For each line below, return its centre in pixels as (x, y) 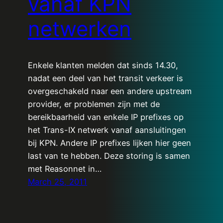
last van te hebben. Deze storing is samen (109, 156)
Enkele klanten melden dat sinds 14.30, (103, 65)
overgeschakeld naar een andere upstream (110, 91)
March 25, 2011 (57, 181)
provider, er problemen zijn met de (94, 104)
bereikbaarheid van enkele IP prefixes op (106, 117)
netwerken (80, 28)
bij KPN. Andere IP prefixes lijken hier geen (110, 143)
